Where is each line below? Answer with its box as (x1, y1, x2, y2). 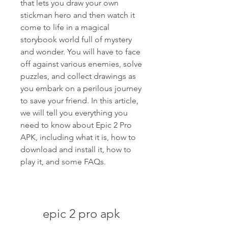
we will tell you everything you (20, 108, 128, 118)
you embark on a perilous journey (20, 83, 141, 93)
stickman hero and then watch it (20, 10, 135, 20)
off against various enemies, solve (20, 59, 142, 69)
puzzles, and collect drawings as (20, 71, 136, 81)
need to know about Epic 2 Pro (20, 120, 132, 130)
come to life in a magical (20, 22, 109, 32)
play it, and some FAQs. (20, 157, 106, 166)
